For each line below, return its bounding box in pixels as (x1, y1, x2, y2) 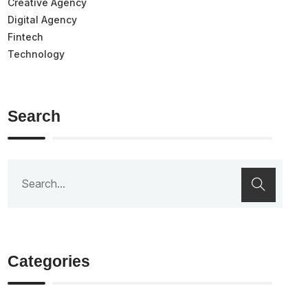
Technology (8, 47, 65, 60)
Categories (8, 252, 91, 271)
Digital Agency (8, 13, 78, 25)
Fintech (8, 30, 44, 43)
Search (8, 107, 61, 125)
